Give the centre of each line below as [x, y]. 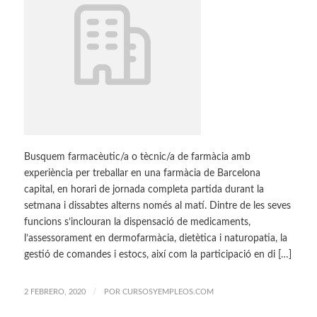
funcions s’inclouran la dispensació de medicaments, [137, 222]
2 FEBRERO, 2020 [54, 292]
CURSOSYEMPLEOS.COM [168, 292]
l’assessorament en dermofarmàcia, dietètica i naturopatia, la [155, 238]
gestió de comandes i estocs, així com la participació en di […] [157, 254]
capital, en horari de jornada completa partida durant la [144, 189]
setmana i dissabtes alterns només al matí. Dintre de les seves [157, 206]
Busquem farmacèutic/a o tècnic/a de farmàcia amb [137, 157]
